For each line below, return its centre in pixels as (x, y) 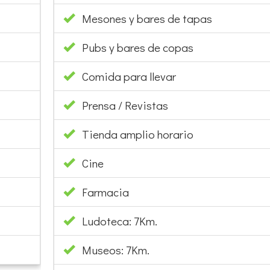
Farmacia (105, 192)
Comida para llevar (129, 76)
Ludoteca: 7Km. (116, 221)
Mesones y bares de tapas (147, 18)
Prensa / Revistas (125, 105)
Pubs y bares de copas (137, 47)
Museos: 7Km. (112, 250)
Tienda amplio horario (137, 134)
